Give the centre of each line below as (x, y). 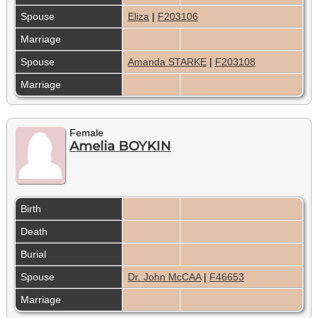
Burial (35, 254)
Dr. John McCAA (164, 276)
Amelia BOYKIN (120, 146)
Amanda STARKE (167, 61)
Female (87, 132)
